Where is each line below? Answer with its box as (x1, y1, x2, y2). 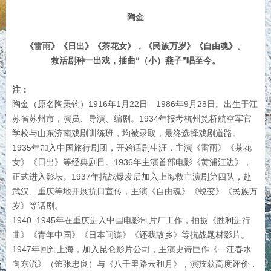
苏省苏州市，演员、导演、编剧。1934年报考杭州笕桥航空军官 (12, 113, 252, 123)
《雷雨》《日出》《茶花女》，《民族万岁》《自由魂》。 (25, 41, 246, 51)
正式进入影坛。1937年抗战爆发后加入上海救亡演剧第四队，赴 (12, 171, 252, 181)
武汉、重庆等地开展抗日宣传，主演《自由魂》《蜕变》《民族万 (12, 186, 258, 196)
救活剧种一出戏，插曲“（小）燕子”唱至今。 (51, 55, 220, 65)
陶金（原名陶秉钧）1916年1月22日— (12, 99, 156, 109)
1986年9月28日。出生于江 (156, 99, 258, 109)
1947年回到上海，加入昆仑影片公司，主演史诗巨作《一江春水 (12, 244, 252, 254)
